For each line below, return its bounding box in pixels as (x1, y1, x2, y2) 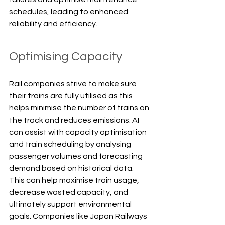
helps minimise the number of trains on (9, 103, 151, 112)
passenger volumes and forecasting (9, 152, 144, 160)
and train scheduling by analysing (9, 140, 133, 148)
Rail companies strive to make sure (9, 79, 138, 88)
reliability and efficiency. (9, 19, 97, 28)
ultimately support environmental (9, 200, 133, 208)
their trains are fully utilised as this (9, 91, 134, 100)
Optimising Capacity (9, 50, 122, 63)
